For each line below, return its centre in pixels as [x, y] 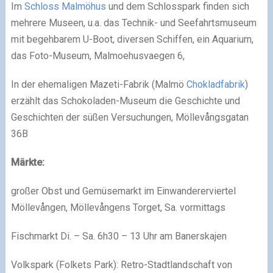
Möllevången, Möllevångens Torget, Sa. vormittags [118, 207]
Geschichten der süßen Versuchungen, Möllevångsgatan [129, 117]
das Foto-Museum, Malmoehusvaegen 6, [97, 55]
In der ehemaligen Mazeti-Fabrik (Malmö [98, 84]
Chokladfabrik [215, 84]
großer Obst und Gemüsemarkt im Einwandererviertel [123, 191]
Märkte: [27, 162]
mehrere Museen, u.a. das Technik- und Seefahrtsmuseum [133, 23]
